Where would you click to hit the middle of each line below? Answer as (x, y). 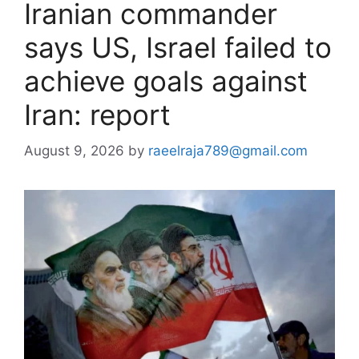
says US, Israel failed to (178, 47)
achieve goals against (166, 81)
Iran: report (97, 115)
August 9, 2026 (74, 150)
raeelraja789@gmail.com (228, 150)
